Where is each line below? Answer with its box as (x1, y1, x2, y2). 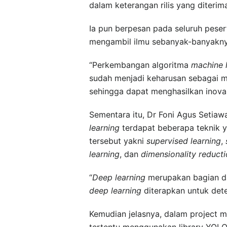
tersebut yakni (89, 135, 146, 146)
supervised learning (146, 135, 221, 146)
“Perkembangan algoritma (89, 59, 191, 70)
